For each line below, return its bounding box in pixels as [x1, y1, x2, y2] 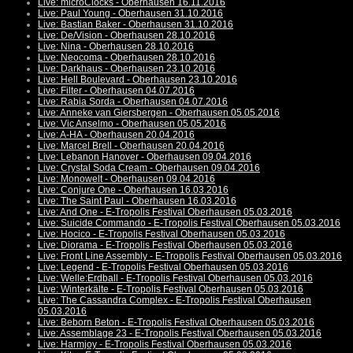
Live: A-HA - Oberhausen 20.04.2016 [38, 129, 195, 141]
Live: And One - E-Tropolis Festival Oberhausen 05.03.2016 [38, 206, 292, 218]
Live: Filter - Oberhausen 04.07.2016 [38, 85, 195, 97]
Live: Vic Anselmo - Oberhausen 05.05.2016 [38, 118, 226, 130]
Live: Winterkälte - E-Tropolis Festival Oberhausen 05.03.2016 [38, 284, 303, 295]
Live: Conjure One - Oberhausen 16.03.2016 [38, 184, 229, 196]
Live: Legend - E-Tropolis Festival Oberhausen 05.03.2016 [38, 262, 288, 273]
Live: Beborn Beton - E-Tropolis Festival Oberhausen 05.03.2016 [38, 317, 314, 329]
